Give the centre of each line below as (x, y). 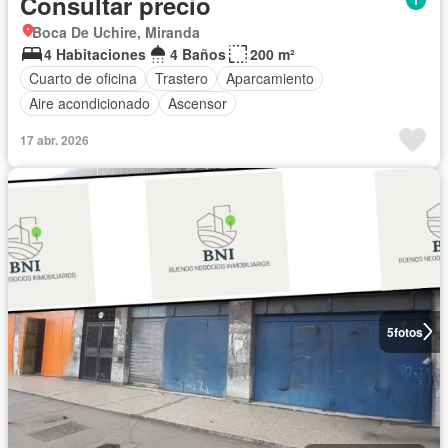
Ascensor (197, 103)
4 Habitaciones (95, 53)
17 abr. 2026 (54, 139)
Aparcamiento (270, 78)
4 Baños (198, 53)
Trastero (181, 78)
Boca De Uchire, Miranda (116, 31)
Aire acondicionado (89, 103)
